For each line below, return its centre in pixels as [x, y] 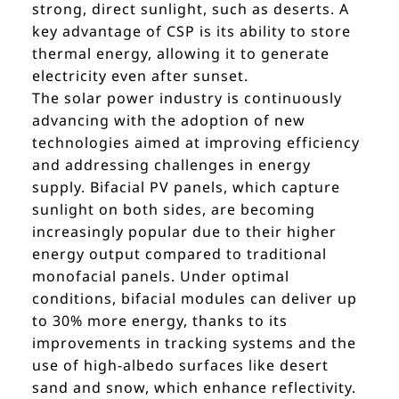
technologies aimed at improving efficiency [196, 143]
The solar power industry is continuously [187, 98]
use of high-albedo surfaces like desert [180, 366]
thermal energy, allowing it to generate [181, 54]
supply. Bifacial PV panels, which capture [186, 187]
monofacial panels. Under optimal [161, 277]
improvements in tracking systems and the [194, 343]
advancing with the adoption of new [169, 121]
